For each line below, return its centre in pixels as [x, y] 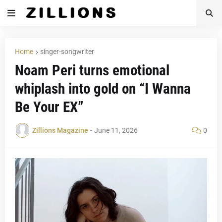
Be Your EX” [49, 107]
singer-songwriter [67, 52]
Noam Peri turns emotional [92, 70]
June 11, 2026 [116, 130]
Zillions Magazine [60, 130]
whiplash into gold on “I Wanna [103, 89]
